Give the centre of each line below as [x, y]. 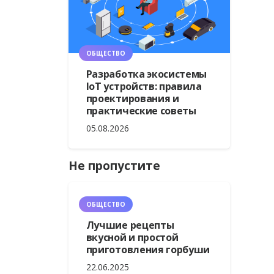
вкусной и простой [132, 237]
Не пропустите [114, 165]
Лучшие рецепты [130, 225]
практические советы [141, 110]
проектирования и [132, 98]
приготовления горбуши [148, 249]
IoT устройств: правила [144, 86]
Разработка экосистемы [146, 74]
